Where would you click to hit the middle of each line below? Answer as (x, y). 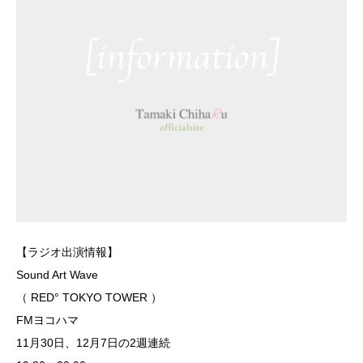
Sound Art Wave (57, 274)
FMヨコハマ (47, 320)
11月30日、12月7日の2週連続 (93, 342)
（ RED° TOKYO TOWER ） (89, 297)
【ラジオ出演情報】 (67, 252)
